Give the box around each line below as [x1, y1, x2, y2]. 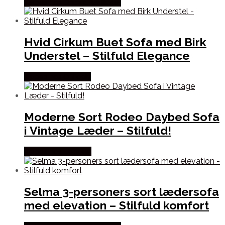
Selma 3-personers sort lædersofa [24, 185, 219, 199]
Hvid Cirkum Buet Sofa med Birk [24, 35, 206, 49]
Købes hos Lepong [24, 147, 91, 157]
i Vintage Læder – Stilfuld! [24, 124, 171, 138]
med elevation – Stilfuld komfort [24, 198, 209, 212]
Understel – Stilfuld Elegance [24, 48, 190, 62]
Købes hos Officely [24, 71, 91, 81]
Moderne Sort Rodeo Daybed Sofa [24, 110, 219, 124]
